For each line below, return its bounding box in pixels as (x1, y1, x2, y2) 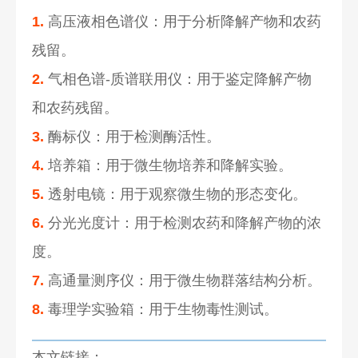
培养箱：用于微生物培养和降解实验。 (44, 157, 293, 173)
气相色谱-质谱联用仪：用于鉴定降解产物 (44, 70, 312, 87)
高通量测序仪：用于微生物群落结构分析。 (44, 272, 322, 288)
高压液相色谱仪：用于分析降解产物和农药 (44, 13, 322, 30)
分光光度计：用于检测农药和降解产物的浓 (44, 214, 322, 231)
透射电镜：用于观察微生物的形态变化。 (44, 185, 308, 202)
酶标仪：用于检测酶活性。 (44, 128, 221, 145)
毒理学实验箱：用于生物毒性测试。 (44, 300, 279, 317)
